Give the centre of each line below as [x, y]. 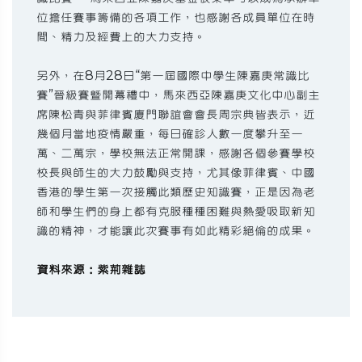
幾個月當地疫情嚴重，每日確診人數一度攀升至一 [170, 134]
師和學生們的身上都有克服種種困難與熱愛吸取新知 [176, 212]
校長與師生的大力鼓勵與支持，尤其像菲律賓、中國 [176, 173]
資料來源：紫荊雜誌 [91, 270]
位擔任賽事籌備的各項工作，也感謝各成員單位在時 [176, 18]
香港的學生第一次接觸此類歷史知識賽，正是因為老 [176, 192]
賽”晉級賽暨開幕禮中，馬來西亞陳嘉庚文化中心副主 [178, 95]
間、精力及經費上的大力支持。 [121, 37]
